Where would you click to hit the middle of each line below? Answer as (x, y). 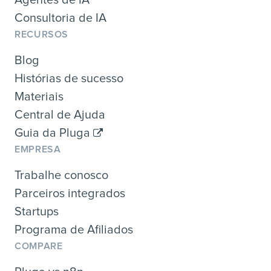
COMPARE (39, 246)
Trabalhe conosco (61, 175)
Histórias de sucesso (69, 78)
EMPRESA (38, 149)
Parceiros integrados (70, 193)
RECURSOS (42, 34)
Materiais (39, 96)
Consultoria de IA (60, 18)
